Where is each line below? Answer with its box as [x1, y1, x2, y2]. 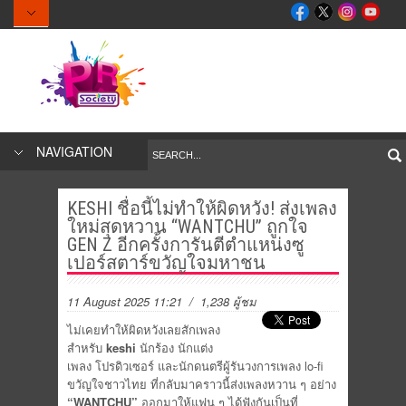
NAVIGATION [36, 142, 112, 160]
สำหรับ [67, 339, 106, 356]
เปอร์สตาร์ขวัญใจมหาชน [67, 252, 266, 274]
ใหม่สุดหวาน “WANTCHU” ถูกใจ [67, 216, 308, 237]
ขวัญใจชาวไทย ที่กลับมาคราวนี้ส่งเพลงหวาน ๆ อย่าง [67, 375, 336, 392]
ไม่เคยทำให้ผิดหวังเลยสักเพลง [67, 321, 220, 338]
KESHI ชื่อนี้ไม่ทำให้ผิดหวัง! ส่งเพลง [67, 198, 337, 219]
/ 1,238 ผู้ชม [182, 293, 256, 310]
